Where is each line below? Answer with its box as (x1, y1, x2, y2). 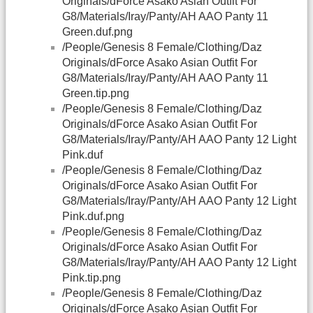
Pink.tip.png (62, 272, 121, 284)
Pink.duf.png (62, 210, 124, 223)
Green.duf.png (62, 26, 133, 38)
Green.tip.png (62, 87, 129, 100)
